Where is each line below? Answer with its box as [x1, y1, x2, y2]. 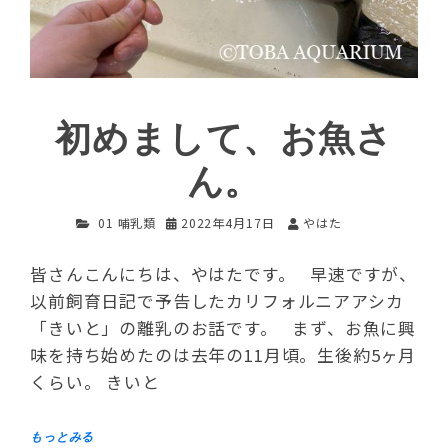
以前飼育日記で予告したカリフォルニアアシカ [30, 289, 404, 314]
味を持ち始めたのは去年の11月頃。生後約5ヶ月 [30, 343, 417, 368]
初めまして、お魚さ [55, 118, 393, 160]
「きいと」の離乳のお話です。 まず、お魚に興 [30, 316, 417, 341]
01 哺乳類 [98, 213, 157, 231]
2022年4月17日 [180, 213, 275, 231]
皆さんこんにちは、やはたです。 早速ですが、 [30, 262, 418, 287]
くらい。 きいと [30, 370, 160, 395]
